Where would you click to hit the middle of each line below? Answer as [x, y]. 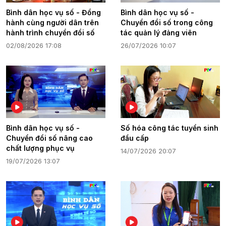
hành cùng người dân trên [52, 22]
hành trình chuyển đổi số [50, 32]
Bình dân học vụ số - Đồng [53, 12]
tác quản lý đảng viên [159, 32]
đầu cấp [135, 138]
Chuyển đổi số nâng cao [49, 138]
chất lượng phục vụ [40, 148]
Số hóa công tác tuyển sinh [169, 128]
